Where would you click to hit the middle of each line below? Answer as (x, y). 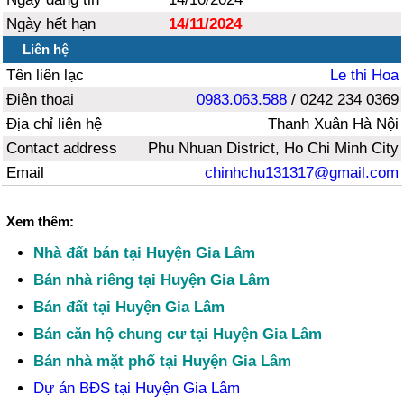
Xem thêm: (41, 221)
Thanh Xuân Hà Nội (333, 124)
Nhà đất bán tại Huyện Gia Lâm (145, 252)
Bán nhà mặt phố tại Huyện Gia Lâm (163, 361)
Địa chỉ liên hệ (55, 124)
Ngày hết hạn (51, 23)
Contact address (62, 148)
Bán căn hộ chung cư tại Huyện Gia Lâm (178, 334)
